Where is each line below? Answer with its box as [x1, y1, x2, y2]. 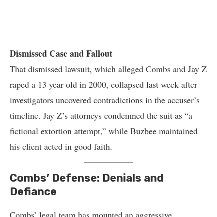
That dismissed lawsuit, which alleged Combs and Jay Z [10, 63, 207, 75]
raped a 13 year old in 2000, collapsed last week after [10, 78, 197, 90]
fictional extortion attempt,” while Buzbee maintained [10, 125, 198, 137]
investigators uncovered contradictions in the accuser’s [10, 94, 200, 106]
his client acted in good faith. [10, 140, 112, 152]
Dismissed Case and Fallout [10, 47, 112, 60]
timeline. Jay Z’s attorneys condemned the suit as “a [10, 109, 192, 121]
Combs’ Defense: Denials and [10, 171, 164, 185]
